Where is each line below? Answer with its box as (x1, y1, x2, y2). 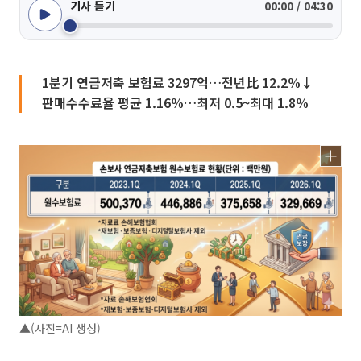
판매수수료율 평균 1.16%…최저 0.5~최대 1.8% (42, 93, 309, 112)
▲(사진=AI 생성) (19, 319, 101, 336)
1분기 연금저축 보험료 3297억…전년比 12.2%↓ (42, 73, 313, 92)
